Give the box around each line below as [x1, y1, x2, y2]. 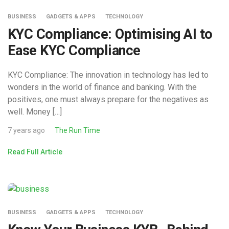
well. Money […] [8, 107, 62, 117]
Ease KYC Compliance [8, 42, 141, 59]
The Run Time [55, 126, 100, 135]
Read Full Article [8, 148, 62, 156]
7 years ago [8, 126, 45, 135]
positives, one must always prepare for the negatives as [8, 95, 209, 105]
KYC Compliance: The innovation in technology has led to [8, 70, 209, 80]
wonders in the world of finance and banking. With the [8, 82, 197, 93]
